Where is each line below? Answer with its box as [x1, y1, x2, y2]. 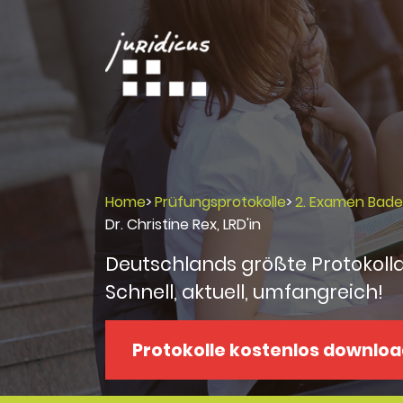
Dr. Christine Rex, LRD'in [105, 214, 261, 235]
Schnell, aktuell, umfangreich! [105, 279, 383, 305]
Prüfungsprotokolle [155, 192, 286, 212]
